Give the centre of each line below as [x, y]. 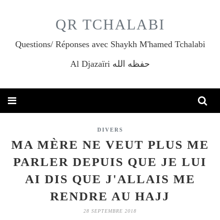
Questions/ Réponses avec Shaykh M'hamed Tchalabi [110, 44]
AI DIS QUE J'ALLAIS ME [110, 179]
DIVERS [110, 130]
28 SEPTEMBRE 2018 [110, 211]
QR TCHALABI [110, 24]
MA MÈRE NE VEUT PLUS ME [110, 145]
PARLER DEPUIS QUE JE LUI [110, 162]
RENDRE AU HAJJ [110, 196]
